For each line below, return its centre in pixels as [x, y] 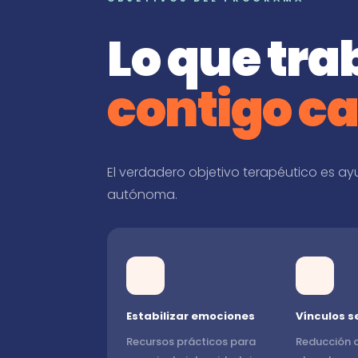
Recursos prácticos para [191, 341]
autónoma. [143, 195]
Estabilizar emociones [191, 316]
